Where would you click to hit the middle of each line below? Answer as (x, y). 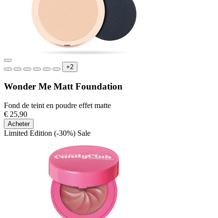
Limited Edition (29, 133)
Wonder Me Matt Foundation (63, 87)
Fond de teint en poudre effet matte (57, 105)
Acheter (19, 124)
